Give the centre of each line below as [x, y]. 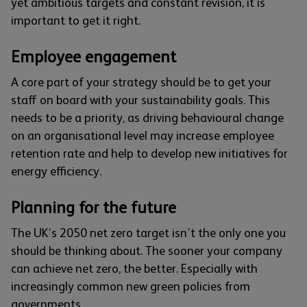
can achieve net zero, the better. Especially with [134, 269]
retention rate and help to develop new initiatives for [149, 154]
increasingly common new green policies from [131, 287]
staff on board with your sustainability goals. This [140, 100]
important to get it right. [76, 21]
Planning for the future [94, 208]
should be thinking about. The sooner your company [147, 251]
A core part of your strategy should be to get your [141, 83]
